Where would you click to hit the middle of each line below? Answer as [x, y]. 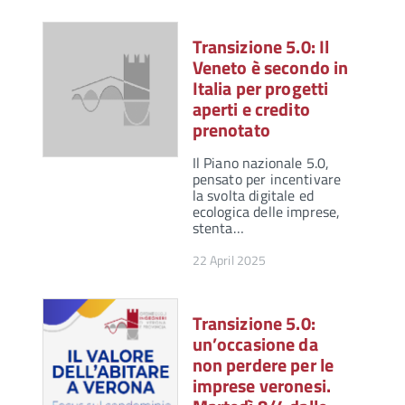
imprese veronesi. [261, 386]
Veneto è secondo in [270, 68]
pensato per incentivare [267, 179]
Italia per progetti [260, 89]
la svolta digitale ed [253, 196]
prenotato [231, 130]
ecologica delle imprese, [266, 212]
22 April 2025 [229, 260]
